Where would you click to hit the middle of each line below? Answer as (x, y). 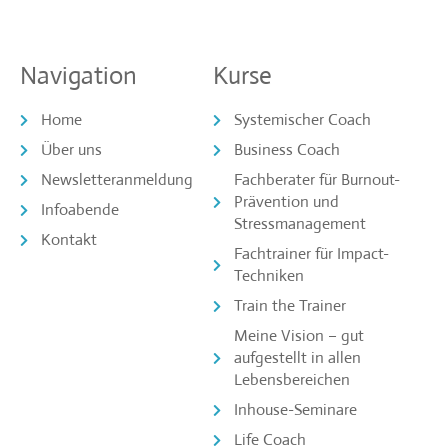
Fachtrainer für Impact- (311, 254)
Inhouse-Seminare (295, 410)
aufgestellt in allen (297, 358)
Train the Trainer (289, 306)
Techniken (268, 276)
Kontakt (69, 240)
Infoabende (80, 210)
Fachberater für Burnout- (316, 180)
